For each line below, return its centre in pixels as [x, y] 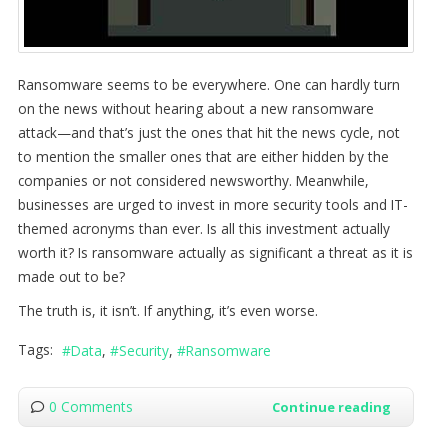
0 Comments [90, 407]
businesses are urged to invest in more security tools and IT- [212, 204]
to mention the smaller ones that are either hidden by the [203, 156]
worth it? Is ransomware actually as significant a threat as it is [215, 252]
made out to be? [71, 276]
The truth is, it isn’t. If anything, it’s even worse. [167, 310]
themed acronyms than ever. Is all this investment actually [203, 228]
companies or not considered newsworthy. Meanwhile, [193, 180]
